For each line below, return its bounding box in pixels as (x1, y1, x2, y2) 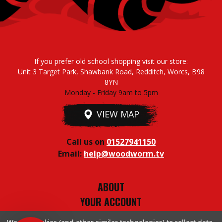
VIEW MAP (96, 108, 139, 120)
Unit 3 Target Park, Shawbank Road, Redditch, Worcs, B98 (17, 67, 205, 77)
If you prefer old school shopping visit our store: (34, 56, 188, 66)
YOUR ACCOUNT (80, 194, 142, 210)
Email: (58, 148, 84, 160)
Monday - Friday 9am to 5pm (64, 88, 158, 98)
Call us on (66, 136, 107, 148)
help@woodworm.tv (84, 148, 164, 160)
